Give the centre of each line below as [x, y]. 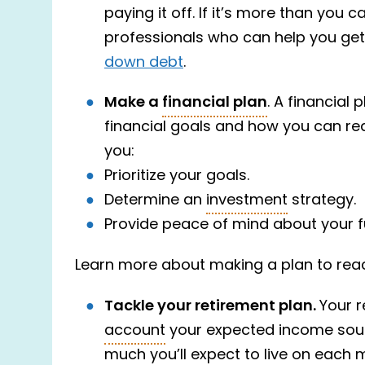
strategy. [322, 201]
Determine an [155, 201]
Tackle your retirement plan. [212, 306]
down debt [144, 63]
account [135, 331]
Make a [133, 103]
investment [247, 201]
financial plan [215, 103]
